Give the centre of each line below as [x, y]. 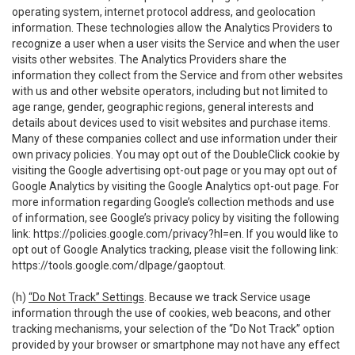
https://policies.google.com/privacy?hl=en [137, 234]
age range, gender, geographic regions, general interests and [163, 107]
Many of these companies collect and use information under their [175, 139]
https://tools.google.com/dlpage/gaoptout [118, 265]
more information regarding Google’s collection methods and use [173, 202]
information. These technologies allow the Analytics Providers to [172, 28]
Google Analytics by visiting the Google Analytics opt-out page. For [176, 186]
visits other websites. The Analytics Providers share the [149, 59]
